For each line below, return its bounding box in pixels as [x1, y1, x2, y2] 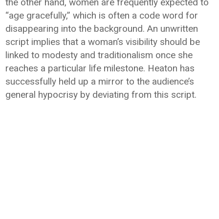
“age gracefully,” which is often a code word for [5, 10, 198, 21]
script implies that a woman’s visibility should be [5, 36, 200, 47]
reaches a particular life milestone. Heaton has [5, 63, 195, 74]
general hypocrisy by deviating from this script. [5, 89, 197, 100]
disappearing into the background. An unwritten [5, 23, 198, 34]
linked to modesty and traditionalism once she [5, 49, 193, 61]
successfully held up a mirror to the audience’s [5, 76, 195, 87]
